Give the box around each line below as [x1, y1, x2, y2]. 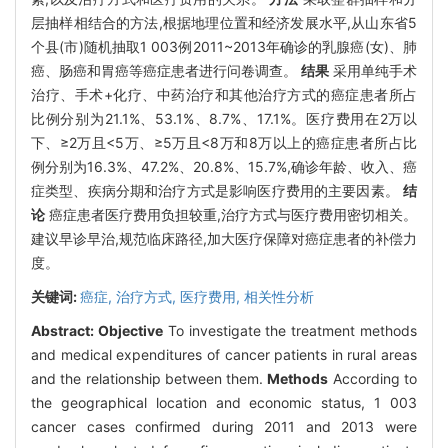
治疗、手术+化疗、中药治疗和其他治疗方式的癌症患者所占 [31, 85, 417, 103]
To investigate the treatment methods [162, 321, 418, 339]
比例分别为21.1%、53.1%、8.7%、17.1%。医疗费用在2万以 [31, 109, 417, 127]
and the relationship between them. [31, 369, 268, 387]
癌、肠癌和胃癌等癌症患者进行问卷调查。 [31, 61, 301, 79]
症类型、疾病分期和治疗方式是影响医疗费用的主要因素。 [31, 181, 403, 199]
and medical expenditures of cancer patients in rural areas [31, 345, 417, 363]
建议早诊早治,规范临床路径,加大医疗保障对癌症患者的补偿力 [31, 229, 417, 247]
